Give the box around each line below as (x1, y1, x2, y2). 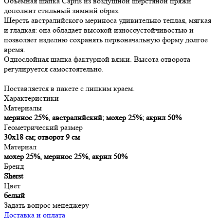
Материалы (4, 103, 42, 112)
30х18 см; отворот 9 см (4, 132, 80, 142)
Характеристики (4, 93, 59, 103)
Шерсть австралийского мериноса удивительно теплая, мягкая (4, 15, 211, 25)
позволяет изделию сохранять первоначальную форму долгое (4, 35, 208, 44)
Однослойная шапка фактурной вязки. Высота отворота (4, 54, 190, 64)
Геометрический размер (4, 122, 83, 132)
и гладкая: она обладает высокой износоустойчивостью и (4, 25, 194, 35)
